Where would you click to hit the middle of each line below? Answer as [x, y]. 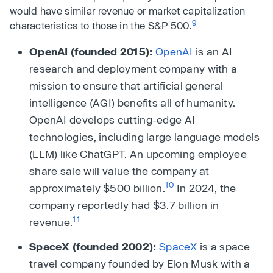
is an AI [213, 51]
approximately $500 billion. [97, 187]
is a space [223, 246]
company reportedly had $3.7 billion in [124, 204]
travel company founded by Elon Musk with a [140, 263]
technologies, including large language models [145, 136]
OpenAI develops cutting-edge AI [112, 119]
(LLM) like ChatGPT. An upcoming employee [138, 153]
